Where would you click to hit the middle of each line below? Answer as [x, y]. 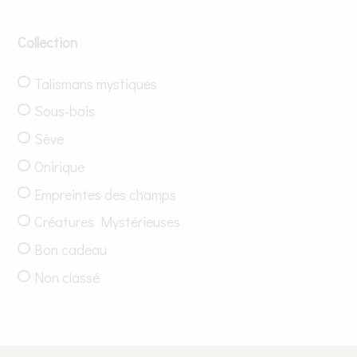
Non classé [67, 277]
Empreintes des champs [106, 194]
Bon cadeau [71, 250]
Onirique [60, 166]
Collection [48, 42]
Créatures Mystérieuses [108, 222]
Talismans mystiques [96, 83]
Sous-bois [65, 111]
